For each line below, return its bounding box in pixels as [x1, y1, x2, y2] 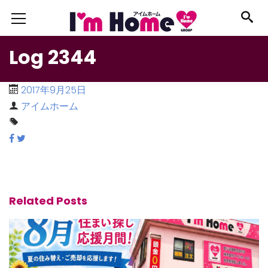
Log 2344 [9, 44, 96, 71]
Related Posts [9, 193, 87, 208]
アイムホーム [21, 99, 78, 113]
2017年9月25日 [21, 83, 86, 97]
